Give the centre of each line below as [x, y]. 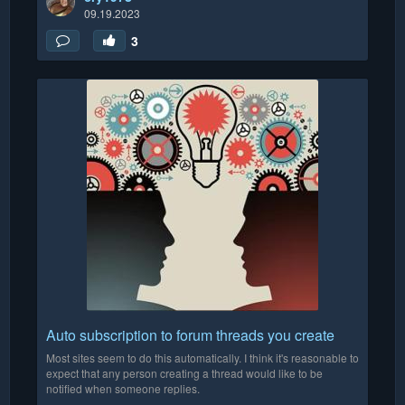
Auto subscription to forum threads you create [190, 334]
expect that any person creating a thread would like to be [184, 372]
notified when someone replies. [123, 388]
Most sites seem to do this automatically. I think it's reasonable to [202, 357]
